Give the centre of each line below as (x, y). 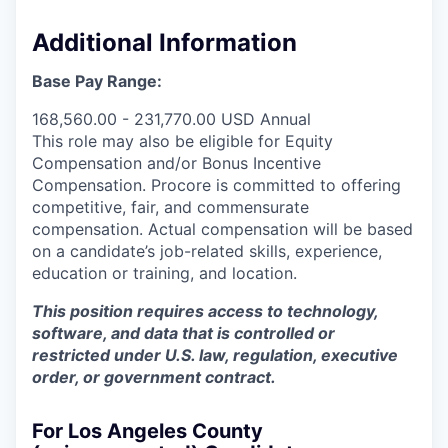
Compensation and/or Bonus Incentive (176, 162)
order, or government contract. (154, 376)
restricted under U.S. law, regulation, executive (215, 354)
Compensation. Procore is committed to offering (216, 184)
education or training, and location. (164, 272)
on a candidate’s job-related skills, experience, (207, 250)
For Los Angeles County (147, 430)
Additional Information (164, 42)
